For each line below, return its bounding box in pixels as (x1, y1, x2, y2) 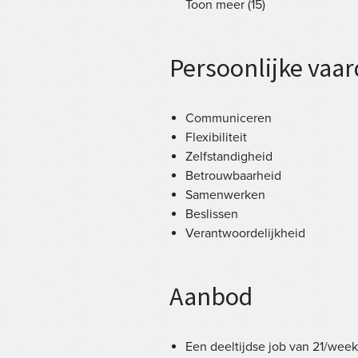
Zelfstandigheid (185, 149, 272, 165)
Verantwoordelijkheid (185, 225, 305, 241)
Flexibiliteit (185, 129, 247, 145)
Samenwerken (185, 187, 265, 203)
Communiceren (185, 110, 272, 126)
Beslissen (185, 206, 238, 222)
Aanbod (169, 280, 253, 312)
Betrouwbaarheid (185, 168, 281, 184)
